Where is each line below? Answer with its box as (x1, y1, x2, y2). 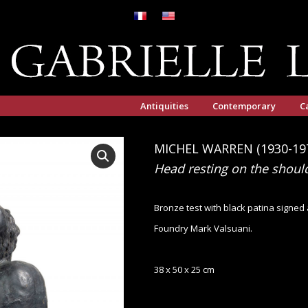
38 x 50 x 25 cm (154, 263, 214, 276)
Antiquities (140, 100, 188, 112)
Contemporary (212, 100, 276, 112)
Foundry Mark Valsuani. (154, 222, 252, 234)
